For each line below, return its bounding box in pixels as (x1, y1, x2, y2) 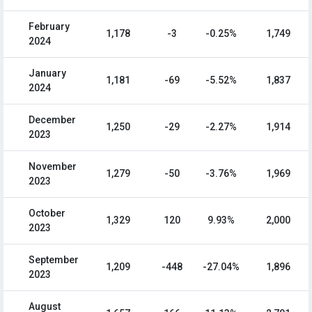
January (29, 68, 66, 79)
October (29, 208, 65, 219)
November (29, 161, 77, 173)
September (29, 254, 79, 266)
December (29, 114, 76, 126)
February (29, 21, 70, 33)
